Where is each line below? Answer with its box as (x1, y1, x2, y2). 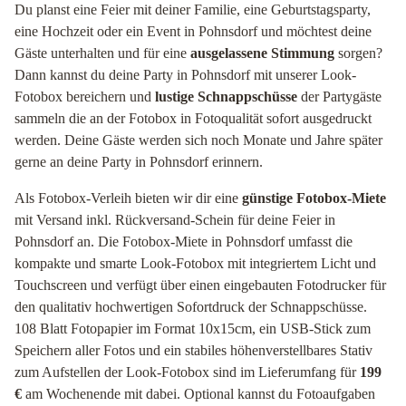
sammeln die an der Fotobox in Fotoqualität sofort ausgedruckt (14, 111, 372, 126)
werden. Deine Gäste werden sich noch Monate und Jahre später (14, 132, 382, 148)
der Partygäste (297, 89, 382, 104)
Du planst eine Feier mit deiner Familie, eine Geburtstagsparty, (14, 2, 371, 17)
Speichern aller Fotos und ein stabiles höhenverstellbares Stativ (14, 343, 372, 358)
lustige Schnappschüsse (155, 89, 297, 104)
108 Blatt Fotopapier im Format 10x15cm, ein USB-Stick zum (14, 321, 371, 336)
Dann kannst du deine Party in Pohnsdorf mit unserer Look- (14, 67, 356, 82)
